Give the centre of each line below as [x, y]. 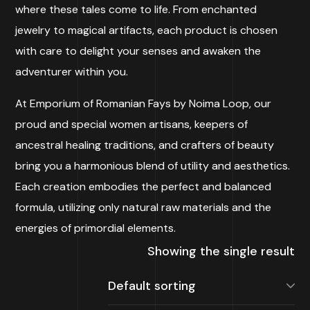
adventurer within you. [72, 72]
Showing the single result [221, 251]
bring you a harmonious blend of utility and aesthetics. [153, 166]
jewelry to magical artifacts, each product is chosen [147, 30]
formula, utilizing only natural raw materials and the [144, 207]
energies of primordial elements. [96, 228]
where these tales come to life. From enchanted [136, 9]
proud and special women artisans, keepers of [132, 124]
